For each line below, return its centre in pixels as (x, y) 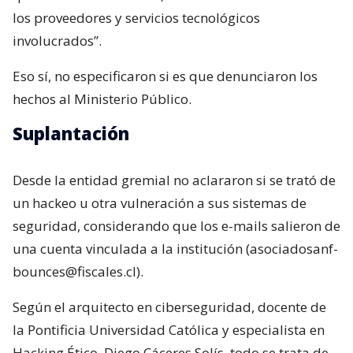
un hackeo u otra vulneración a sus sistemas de (160, 203)
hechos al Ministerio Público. (102, 99)
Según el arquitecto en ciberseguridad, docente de (169, 307)
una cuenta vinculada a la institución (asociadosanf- (175, 249)
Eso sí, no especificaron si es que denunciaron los (165, 76)
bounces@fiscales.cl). (78, 272)
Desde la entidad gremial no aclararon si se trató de (174, 180)
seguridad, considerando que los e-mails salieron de (176, 226)
